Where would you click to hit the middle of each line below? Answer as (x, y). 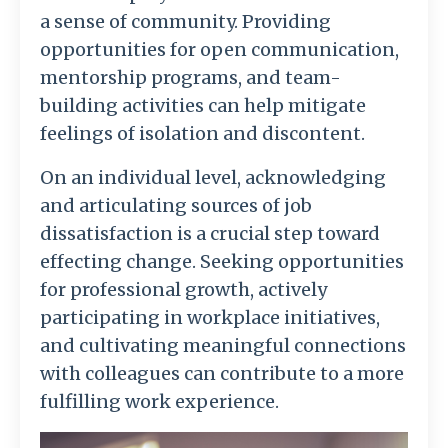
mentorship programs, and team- (190, 78)
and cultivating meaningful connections (223, 346)
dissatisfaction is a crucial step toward (210, 234)
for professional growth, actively (183, 290)
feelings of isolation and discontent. (202, 134)
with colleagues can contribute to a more (222, 374)
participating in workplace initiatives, (210, 318)
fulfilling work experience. (159, 402)
